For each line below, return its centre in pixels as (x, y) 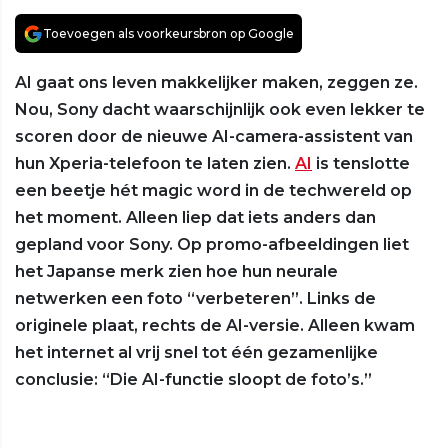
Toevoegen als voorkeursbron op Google (168, 34)
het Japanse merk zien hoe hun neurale (176, 272)
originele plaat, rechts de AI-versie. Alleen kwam (215, 326)
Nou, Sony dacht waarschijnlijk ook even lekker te (220, 110)
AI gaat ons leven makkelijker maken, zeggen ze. (216, 83)
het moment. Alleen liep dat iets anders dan (195, 218)
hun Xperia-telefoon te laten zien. (155, 164)
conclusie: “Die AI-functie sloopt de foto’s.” (193, 380)
